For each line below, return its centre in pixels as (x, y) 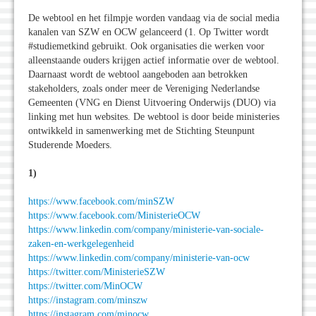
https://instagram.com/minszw (88, 300)
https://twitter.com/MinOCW (85, 286)
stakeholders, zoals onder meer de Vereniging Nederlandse (144, 89)
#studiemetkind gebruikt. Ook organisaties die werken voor (146, 47)
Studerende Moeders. (70, 145)
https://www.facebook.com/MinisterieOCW (114, 216)
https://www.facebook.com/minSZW (101, 202)
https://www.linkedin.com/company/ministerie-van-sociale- (146, 230)
